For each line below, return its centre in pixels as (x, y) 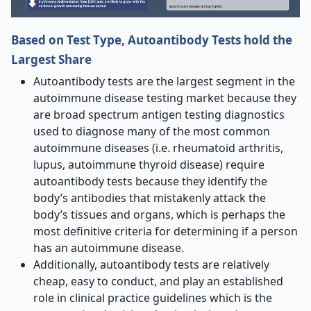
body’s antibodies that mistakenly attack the (150, 198)
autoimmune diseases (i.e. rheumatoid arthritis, (158, 148)
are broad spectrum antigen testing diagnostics (159, 115)
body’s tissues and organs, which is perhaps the (159, 215)
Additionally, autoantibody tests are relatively (151, 264)
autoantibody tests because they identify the (150, 181)
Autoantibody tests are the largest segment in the (164, 81)
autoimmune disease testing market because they (165, 98)
